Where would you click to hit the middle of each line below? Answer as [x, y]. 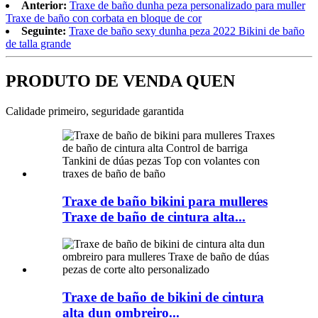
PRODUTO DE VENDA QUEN [120, 81]
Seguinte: [44, 31]
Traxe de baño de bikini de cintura [163, 297]
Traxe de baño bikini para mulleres [165, 201]
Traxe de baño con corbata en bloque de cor [104, 18]
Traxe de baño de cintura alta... [154, 216]
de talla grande [38, 44]
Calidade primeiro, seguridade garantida [95, 111]
